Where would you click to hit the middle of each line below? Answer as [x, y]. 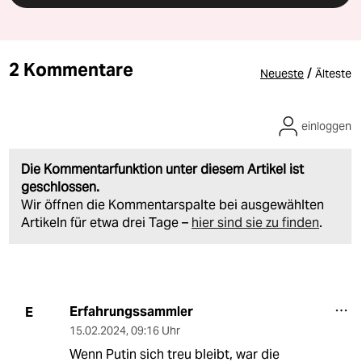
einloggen [326, 126]
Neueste [282, 74]
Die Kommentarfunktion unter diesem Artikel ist [162, 170]
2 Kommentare [71, 70]
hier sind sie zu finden [255, 223]
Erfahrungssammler [131, 312]
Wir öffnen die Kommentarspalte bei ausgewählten [173, 205]
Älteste [333, 74]
